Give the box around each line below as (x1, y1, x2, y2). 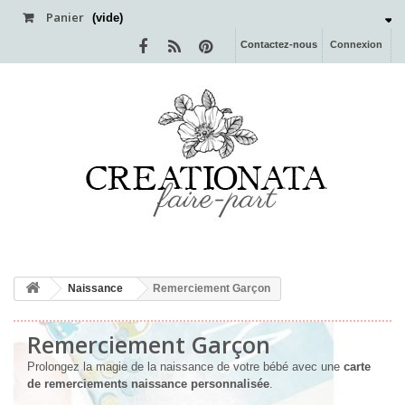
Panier (46, 9, 84, 25)
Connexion (330, 39, 382, 50)
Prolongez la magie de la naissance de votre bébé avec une (27, 360, 344, 373)
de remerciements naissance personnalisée (27, 377, 269, 391)
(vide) (92, 11, 123, 24)
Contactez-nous (240, 39, 317, 50)
